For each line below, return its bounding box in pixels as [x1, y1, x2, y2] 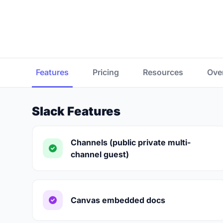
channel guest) [71, 149, 129, 159]
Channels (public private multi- [71, 137, 191, 147]
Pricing [93, 67, 119, 77]
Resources [143, 67, 183, 77]
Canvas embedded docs [71, 195, 165, 205]
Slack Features [32, 104, 120, 118]
